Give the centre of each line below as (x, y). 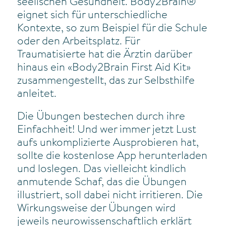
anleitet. (37, 94)
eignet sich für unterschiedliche (92, 15)
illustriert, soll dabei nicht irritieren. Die (110, 195)
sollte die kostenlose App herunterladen (112, 156)
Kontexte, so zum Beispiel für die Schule (112, 29)
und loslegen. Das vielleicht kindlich (101, 169)
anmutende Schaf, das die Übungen (102, 182)
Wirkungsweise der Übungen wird (96, 209)
